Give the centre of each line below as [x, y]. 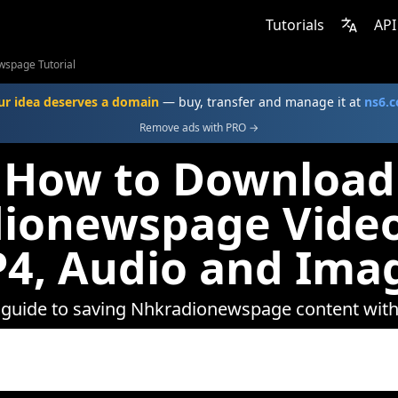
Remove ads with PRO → [199, 127]
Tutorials [295, 25]
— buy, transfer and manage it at [262, 102]
